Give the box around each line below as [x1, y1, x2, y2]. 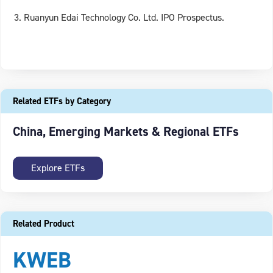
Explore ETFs [31, 161, 85, 174]
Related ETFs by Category [13, 94, 111, 107]
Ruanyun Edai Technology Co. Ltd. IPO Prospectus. [24, 10, 224, 24]
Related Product [13, 217, 74, 230]
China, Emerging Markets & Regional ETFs [13, 122, 239, 140]
